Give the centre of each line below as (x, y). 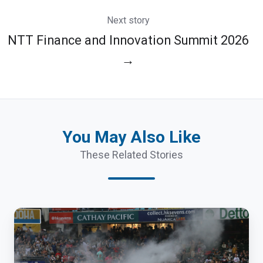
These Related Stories (131, 154)
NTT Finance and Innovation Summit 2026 (128, 40)
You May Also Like (131, 137)
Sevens (32, 248)
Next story (128, 20)
